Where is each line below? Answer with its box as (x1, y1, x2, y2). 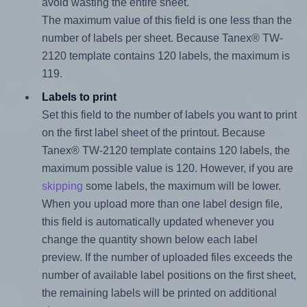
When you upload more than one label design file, (41, 198, 282, 210)
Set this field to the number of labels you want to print (41, 109, 297, 121)
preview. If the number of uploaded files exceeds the (41, 251, 293, 264)
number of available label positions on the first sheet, (41, 269, 296, 282)
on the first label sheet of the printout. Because (41, 127, 265, 139)
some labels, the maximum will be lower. (82, 180, 281, 193)
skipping (41, 180, 83, 193)
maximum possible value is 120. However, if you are (41, 162, 293, 175)
